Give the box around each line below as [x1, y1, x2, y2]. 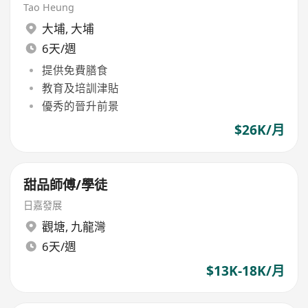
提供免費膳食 [41, 62, 108, 78]
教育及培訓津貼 [41, 80, 119, 96]
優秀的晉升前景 [41, 98, 119, 114]
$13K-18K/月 [206, 261, 285, 280]
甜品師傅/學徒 [23, 175, 108, 194]
